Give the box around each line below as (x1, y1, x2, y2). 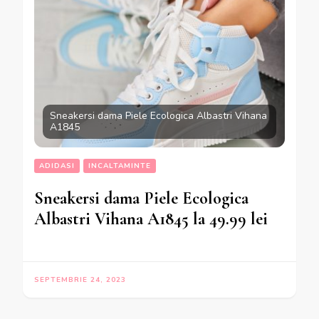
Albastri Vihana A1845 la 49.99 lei (34, 208, 268, 229)
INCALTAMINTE (88, 160, 151, 171)
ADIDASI (39, 160, 75, 171)
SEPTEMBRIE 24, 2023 (34, 274, 126, 285)
